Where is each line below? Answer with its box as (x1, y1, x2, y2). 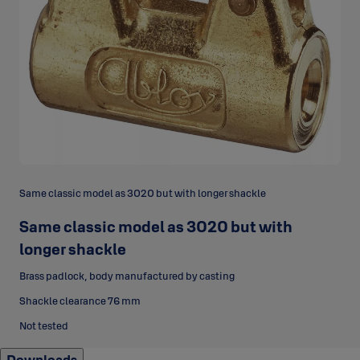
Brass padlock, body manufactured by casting (19, 269, 235, 283)
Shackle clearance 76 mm (19, 294, 141, 308)
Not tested (19, 319, 68, 333)
